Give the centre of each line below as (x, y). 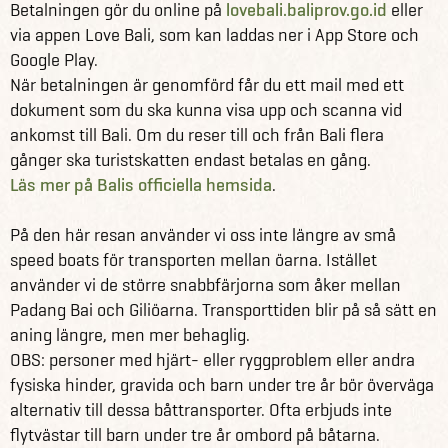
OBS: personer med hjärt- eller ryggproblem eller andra (212, 359)
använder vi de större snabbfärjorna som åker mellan (205, 284)
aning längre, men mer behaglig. (130, 334)
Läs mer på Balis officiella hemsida (141, 184)
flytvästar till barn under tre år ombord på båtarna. (195, 434)
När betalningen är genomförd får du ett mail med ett (207, 84)
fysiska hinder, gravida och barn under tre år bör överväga (222, 384)
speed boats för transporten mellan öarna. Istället (193, 259)
